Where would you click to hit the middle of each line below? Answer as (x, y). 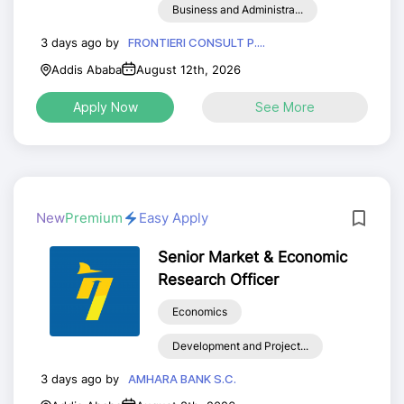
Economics (199, 312)
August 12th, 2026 (188, 69)
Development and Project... (240, 346)
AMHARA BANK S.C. (182, 379)
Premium (94, 218)
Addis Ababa (87, 69)
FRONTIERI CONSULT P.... (197, 42)
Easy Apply (174, 218)
